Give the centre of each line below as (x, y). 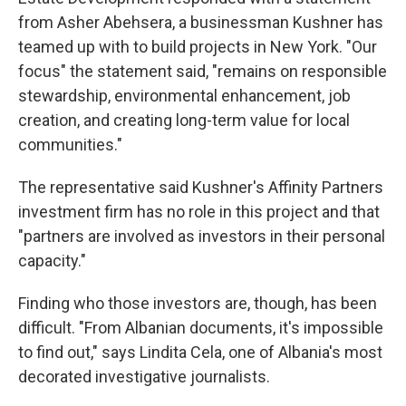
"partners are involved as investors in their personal (202, 237)
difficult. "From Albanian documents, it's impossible (201, 328)
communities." (70, 145)
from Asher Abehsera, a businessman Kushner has (201, 23)
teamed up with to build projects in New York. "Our (198, 47)
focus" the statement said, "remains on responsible (203, 72)
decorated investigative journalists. (144, 377)
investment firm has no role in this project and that (199, 212)
